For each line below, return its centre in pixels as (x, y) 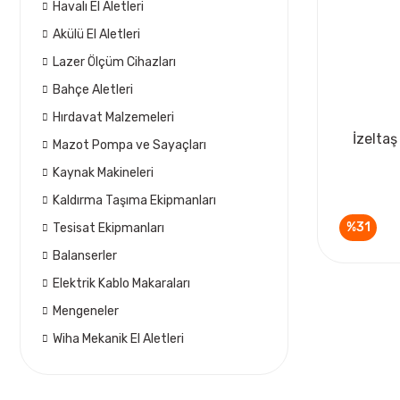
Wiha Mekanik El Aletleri (118, 338)
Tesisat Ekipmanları (108, 228)
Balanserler (85, 255)
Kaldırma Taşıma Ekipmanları (134, 200)
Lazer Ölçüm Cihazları (114, 62)
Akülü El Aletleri (96, 34)
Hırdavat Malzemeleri (113, 117)
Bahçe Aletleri (93, 89)
